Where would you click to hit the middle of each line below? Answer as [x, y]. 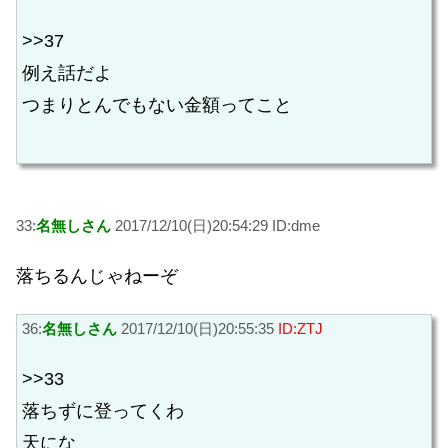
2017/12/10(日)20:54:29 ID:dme [215, 225]
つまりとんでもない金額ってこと [157, 104]
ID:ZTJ [300, 328]
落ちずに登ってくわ [103, 411]
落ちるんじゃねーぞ [97, 276]
